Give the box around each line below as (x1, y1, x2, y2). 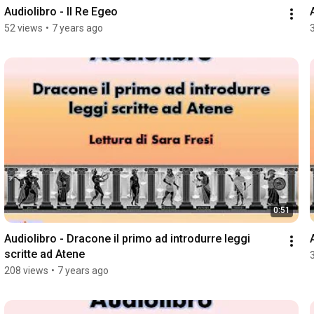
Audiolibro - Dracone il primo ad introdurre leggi (4, 231, 250, 245)
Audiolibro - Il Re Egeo (4, 4, 118, 18)
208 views (4, 264, 48, 276)
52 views (4, 22, 43, 34)
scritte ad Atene (4, 247, 85, 261)
